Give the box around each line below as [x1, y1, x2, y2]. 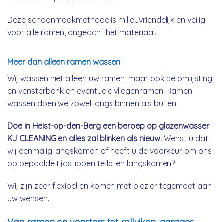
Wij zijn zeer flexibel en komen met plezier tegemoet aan [7, 180, 212, 191]
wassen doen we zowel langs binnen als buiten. [7, 98, 178, 109]
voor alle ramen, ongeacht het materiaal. [7, 27, 156, 38]
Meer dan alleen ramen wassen [7, 57, 120, 67]
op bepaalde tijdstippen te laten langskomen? [7, 158, 175, 168]
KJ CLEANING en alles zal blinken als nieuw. [7, 133, 162, 144]
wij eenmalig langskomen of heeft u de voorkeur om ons [7, 146, 212, 156]
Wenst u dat [162, 133, 208, 144]
